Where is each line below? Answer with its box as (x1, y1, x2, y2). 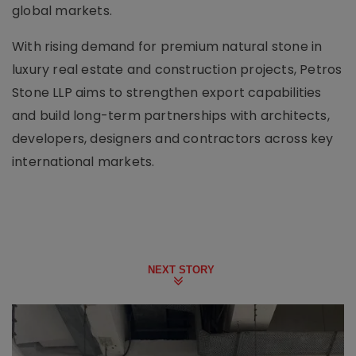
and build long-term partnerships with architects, (12, 106, 330, 125)
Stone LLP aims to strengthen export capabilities (12, 83, 322, 102)
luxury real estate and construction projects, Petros (12, 60, 342, 79)
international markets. (12, 153, 155, 171)
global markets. (12, 2, 112, 20)
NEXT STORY (148, 264, 215, 276)
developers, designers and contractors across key (12, 130, 334, 148)
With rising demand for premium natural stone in (12, 37, 323, 56)
